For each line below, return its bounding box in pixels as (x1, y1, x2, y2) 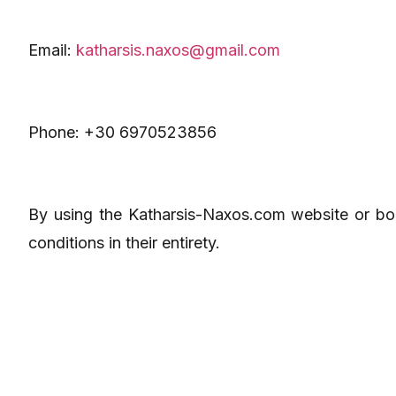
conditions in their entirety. (28, 232, 220, 252)
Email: (28, 41, 76, 60)
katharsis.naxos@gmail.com (76, 41, 280, 60)
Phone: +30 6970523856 (28, 122, 217, 141)
